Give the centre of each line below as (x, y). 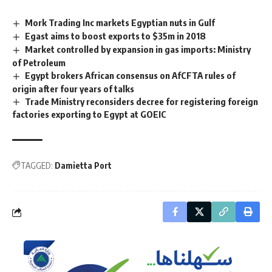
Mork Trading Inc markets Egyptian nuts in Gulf (120, 22)
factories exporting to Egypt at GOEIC (89, 114)
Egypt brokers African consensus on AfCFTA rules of (131, 75)
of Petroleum (39, 62)
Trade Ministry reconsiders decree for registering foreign (142, 101)
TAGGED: (37, 166)
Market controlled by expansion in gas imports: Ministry (138, 49)
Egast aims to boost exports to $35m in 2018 (116, 36)
